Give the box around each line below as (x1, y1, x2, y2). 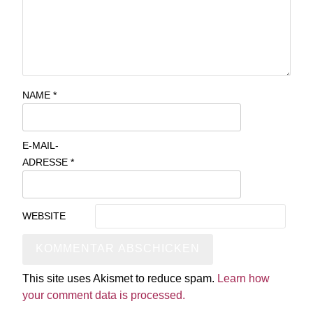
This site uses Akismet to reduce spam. (22, 272, 217, 284)
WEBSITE (22, 210, 66, 221)
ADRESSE (22, 156, 71, 168)
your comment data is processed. (22, 289, 185, 301)
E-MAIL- (22, 140, 59, 151)
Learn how (217, 272, 270, 284)
